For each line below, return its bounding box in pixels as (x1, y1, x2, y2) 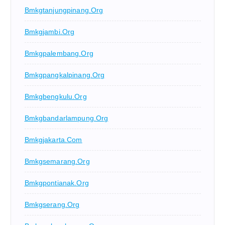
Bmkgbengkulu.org (24, 92, 87, 100)
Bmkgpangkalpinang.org (24, 70, 105, 79)
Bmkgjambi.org (24, 27, 75, 36)
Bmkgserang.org (24, 200, 80, 208)
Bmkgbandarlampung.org (24, 114, 108, 122)
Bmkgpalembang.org (24, 49, 93, 57)
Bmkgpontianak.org (24, 178, 89, 187)
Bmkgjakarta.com (24, 135, 82, 144)
